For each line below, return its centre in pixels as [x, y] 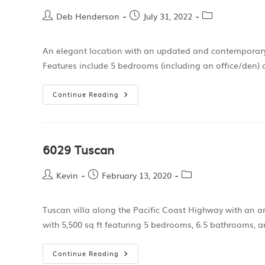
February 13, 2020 [137, 175]
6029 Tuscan [78, 149]
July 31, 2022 [168, 16]
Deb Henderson [88, 16]
